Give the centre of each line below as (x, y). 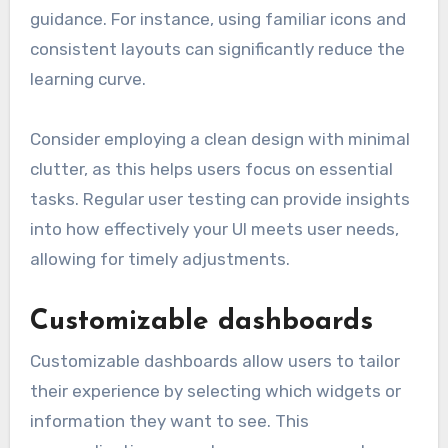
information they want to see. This (169, 421)
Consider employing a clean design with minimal (219, 139)
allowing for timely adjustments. (159, 259)
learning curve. (87, 79)
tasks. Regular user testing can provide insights (219, 199)
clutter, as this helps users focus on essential (211, 169)
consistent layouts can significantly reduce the (217, 49)
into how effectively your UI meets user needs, (214, 229)
